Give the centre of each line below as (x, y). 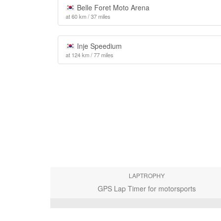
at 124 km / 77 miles (90, 55)
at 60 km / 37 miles (88, 16)
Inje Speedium (98, 46)
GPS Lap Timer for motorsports (147, 188)
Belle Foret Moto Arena (112, 7)
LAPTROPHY (147, 175)
